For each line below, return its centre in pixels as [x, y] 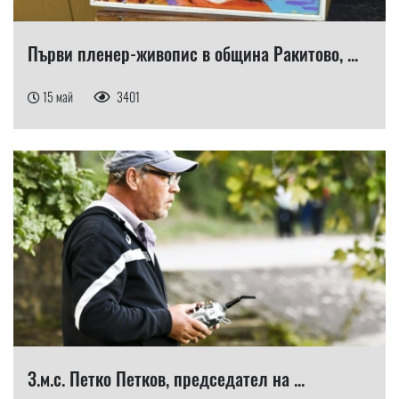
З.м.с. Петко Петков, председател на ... [166, 378]
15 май [59, 96]
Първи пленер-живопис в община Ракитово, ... [193, 53]
